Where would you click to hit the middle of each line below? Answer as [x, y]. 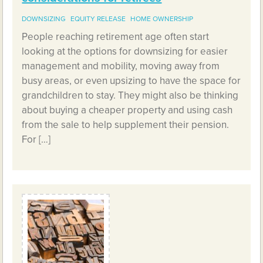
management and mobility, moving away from [121, 66]
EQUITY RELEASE [98, 18]
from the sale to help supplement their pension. [126, 124]
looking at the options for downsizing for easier [125, 51]
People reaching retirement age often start [116, 36]
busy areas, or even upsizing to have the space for [131, 80]
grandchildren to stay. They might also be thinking [130, 95]
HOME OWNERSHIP [162, 18]
